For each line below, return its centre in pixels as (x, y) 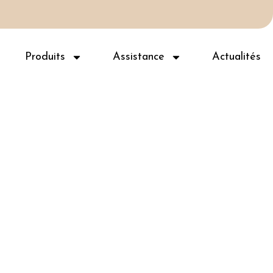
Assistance (139, 57)
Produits (45, 57)
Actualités (236, 57)
